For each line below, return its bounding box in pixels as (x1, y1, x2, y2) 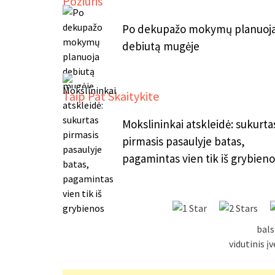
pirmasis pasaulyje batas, (122, 133, 245, 149)
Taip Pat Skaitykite (63, 88, 159, 104)
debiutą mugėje (122, 38, 199, 53)
